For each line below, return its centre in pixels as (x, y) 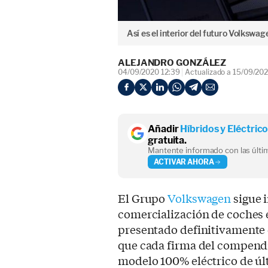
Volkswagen (201, 198)
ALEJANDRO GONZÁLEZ (172, 63)
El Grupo (143, 198)
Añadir (164, 129)
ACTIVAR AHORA (184, 162)
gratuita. (167, 141)
